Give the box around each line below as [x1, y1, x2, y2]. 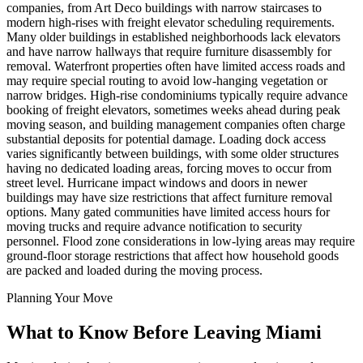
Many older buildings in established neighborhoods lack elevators [6, 29, 340, 44]
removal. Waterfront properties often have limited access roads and [6, 58, 345, 73]
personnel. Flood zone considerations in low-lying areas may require [6, 233, 355, 248]
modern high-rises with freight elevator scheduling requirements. [6, 15, 335, 29]
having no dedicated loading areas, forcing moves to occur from [6, 160, 331, 175]
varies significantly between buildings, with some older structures [6, 146, 339, 160]
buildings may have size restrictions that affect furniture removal [6, 190, 332, 204]
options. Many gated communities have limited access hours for [6, 204, 330, 219]
